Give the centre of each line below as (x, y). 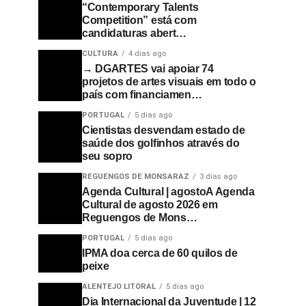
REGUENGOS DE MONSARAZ (136, 177)
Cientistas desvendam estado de (164, 130)
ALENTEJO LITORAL (119, 287)
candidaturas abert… (134, 33)
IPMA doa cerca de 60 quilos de (160, 253)
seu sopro (109, 156)
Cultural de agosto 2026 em (150, 205)
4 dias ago (147, 54)
